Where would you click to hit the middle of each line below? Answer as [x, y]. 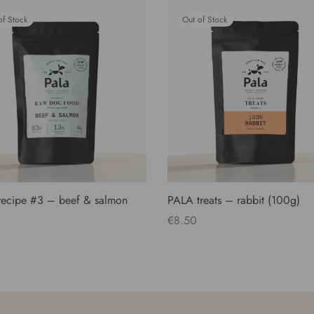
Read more [193, 240]
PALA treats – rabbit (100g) [234, 200]
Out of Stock [205, 20]
